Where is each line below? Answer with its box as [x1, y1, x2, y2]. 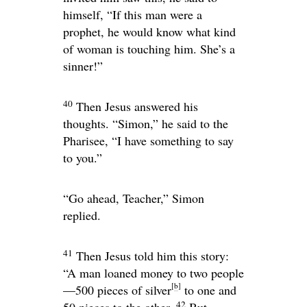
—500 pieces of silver [63, 282, 171, 299]
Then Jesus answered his [76, 98, 198, 115]
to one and [181, 282, 236, 299]
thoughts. [63, 115, 112, 132]
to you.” [63, 149, 102, 167]
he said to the [158, 115, 228, 132]
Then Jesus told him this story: [76, 247, 229, 265]
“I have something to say [112, 132, 234, 149]
